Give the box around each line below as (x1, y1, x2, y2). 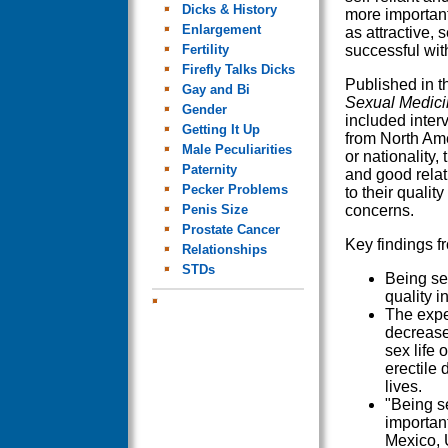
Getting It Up (181, 121, 260, 137)
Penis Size (181, 201, 248, 217)
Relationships (181, 241, 267, 257)
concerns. (344, 201, 414, 219)
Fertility (181, 41, 229, 57)
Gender (181, 101, 227, 117)
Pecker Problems (181, 181, 288, 197)
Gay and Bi (181, 81, 250, 97)
